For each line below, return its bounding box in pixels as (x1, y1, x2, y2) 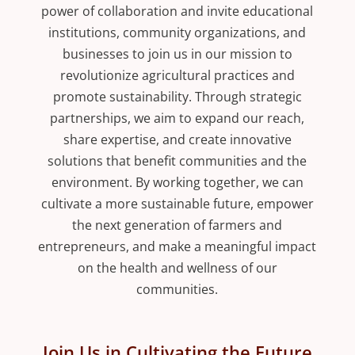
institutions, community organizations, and (48, 24, 307, 41)
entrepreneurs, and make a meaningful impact (38, 238, 317, 255)
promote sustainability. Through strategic (52, 88, 302, 105)
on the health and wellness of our (77, 259, 277, 277)
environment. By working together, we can (51, 174, 303, 191)
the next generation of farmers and (72, 216, 283, 234)
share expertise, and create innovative (63, 131, 292, 148)
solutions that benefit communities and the (48, 152, 307, 170)
